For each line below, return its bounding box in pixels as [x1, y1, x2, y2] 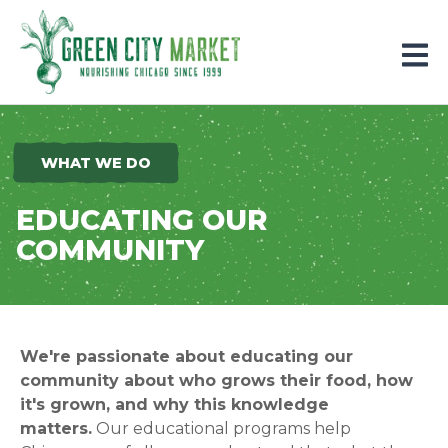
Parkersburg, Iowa [20, 12, 169, 31]
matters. [20, 419, 93, 438]
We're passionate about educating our [20, 347, 354, 366]
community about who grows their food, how [20, 371, 414, 390]
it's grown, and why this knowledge [20, 395, 330, 414]
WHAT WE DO [40, 154, 151, 172]
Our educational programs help [96, 419, 352, 438]
